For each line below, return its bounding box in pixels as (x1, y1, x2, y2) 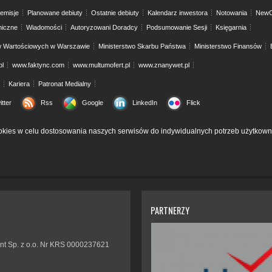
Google (82, 99, 103, 107)
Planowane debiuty (27, 9, 83, 17)
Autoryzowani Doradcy (70, 24, 138, 32)
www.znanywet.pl (138, 61, 189, 69)
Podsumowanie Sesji (146, 24, 207, 32)
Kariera (8, 80, 30, 88)
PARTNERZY (151, 204, 189, 217)
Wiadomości (26, 24, 62, 32)
